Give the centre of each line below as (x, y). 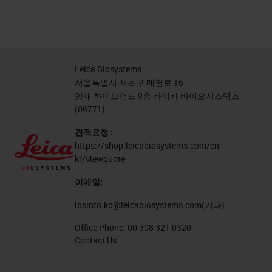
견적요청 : (93, 132)
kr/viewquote (100, 159)
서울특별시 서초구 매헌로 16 (129, 82)
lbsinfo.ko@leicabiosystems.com (138, 205)
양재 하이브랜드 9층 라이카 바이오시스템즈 (157, 96)
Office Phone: (101, 227)
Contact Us (95, 240)
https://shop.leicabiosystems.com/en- (148, 145)
